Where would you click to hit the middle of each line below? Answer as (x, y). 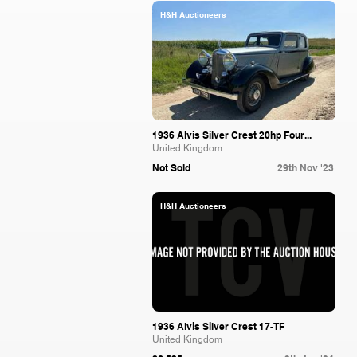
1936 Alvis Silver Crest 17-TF (218, 326)
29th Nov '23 (306, 168)
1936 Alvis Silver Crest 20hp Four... (232, 135)
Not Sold (171, 168)
